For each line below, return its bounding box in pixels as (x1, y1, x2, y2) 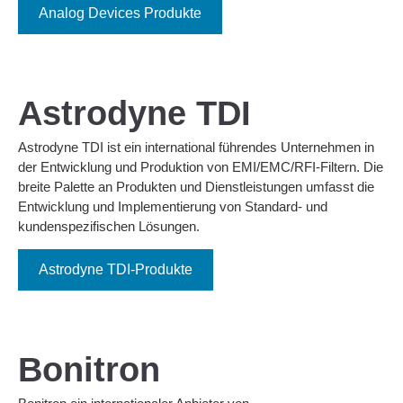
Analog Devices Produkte (39, 4, 201, 21)
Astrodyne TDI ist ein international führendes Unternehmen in (18, 139, 374, 155)
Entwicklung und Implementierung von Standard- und (18, 198, 327, 214)
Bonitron (18, 351, 160, 390)
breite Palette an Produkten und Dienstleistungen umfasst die (18, 178, 374, 194)
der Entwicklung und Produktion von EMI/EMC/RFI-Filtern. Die (18, 158, 383, 175)
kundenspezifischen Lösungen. (18, 218, 200, 234)
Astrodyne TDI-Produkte (39, 262, 193, 278)
